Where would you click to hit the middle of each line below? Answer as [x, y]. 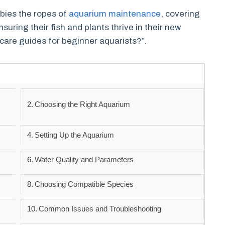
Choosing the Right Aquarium [83, 104]
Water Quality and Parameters [84, 160]
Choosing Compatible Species [84, 184]
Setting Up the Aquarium [75, 135]
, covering [180, 14]
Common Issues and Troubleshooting [100, 209]
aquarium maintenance [115, 14]
